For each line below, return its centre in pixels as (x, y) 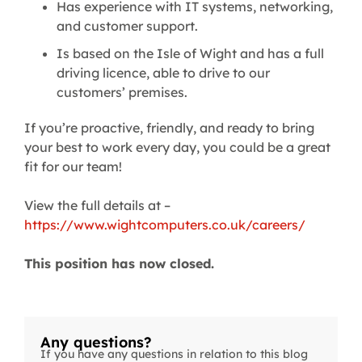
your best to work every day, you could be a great (177, 147)
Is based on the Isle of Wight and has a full (190, 54)
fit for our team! (73, 167)
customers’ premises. (122, 93)
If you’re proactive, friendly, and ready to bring (169, 128)
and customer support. (127, 26)
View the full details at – (97, 206)
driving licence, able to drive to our (163, 73)
